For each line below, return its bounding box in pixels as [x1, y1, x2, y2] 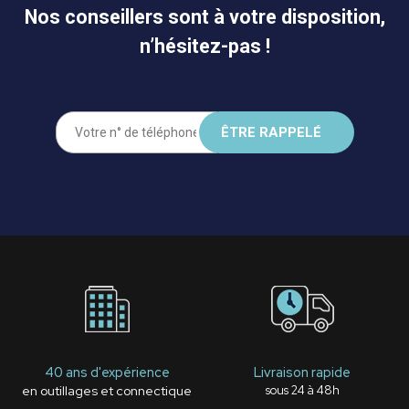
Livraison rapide [254, 362, 351, 381]
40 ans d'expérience [44, 362, 170, 381]
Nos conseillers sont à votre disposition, [24, 5, 385, 28]
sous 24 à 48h [265, 382, 340, 398]
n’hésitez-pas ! [139, 34, 270, 58]
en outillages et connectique [22, 381, 192, 399]
